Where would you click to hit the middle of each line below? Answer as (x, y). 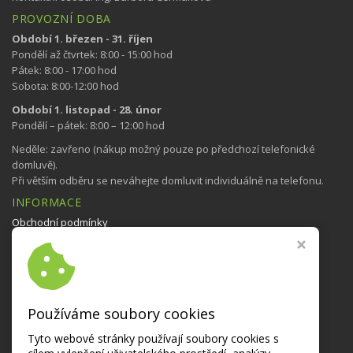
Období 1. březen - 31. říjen (82, 39)
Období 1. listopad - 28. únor (87, 110)
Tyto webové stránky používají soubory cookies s (153, 338)
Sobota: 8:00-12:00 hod (65, 86)
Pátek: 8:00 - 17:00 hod (64, 70)
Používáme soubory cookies (121, 314)
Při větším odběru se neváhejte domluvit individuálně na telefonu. (168, 180)
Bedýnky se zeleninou (65, 295)
